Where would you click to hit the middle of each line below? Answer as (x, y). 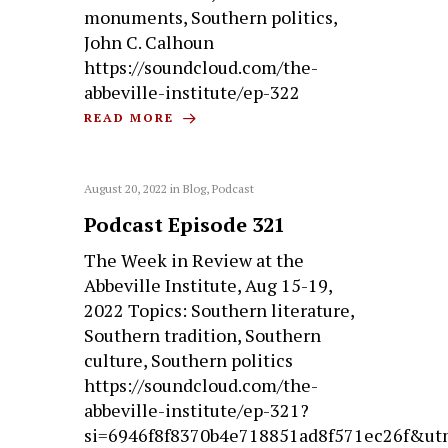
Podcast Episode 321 (185, 224)
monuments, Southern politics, (211, 16)
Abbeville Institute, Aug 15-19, (208, 284)
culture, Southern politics (189, 359)
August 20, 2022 (126, 188)
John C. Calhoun (149, 41)
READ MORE (132, 117)
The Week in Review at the (194, 259)
